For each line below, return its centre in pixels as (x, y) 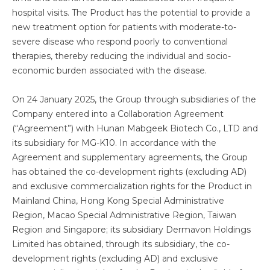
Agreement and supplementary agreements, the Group (130, 157)
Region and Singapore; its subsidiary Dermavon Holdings (131, 230)
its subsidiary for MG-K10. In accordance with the (114, 143)
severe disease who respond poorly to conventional (120, 42)
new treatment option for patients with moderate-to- (124, 27)
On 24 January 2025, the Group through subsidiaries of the (134, 99)
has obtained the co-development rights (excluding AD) (129, 172)
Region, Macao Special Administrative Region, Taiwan (124, 215)
